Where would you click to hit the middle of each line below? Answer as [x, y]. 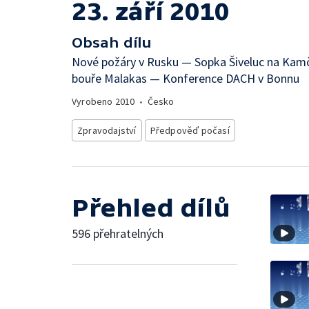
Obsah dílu [112, 42]
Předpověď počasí [190, 130]
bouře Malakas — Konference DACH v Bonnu [186, 78]
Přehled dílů [151, 208]
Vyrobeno [93, 101]
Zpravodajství [107, 130]
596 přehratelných [118, 233]
